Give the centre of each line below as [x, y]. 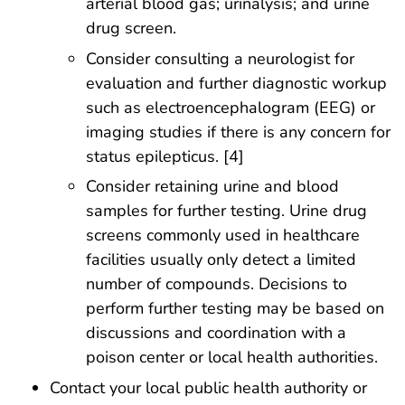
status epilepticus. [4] [165, 156]
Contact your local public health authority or [208, 388]
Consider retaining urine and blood [212, 187]
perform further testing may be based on [235, 309]
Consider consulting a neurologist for [220, 58]
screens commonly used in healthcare [223, 235]
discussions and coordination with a [216, 333]
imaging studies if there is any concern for [238, 132]
